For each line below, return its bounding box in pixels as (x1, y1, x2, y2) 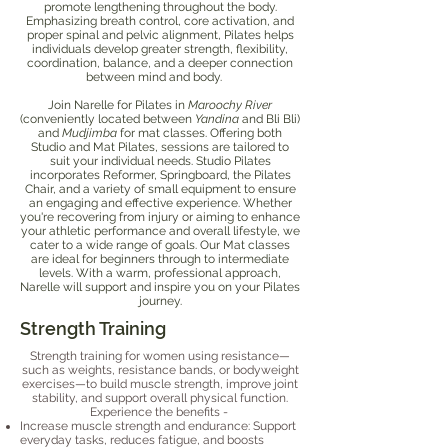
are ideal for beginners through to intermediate (31, 251, 289, 266)
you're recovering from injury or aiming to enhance (20, 209, 300, 224)
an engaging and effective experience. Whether (28, 195, 292, 210)
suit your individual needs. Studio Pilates (49, 153, 271, 168)
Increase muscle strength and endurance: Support (20, 418, 296, 433)
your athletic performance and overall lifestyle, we (20, 223, 300, 238)
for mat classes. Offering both (117, 125, 282, 140)
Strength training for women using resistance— (30, 348, 290, 363)
